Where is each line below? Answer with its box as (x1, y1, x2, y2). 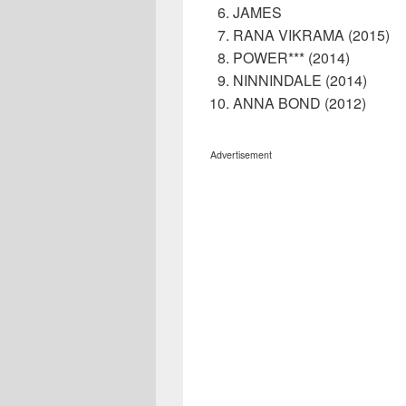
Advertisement (210, 148, 272, 162)
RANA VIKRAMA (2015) (233, 24, 390, 46)
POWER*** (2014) (233, 47, 350, 69)
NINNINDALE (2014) (233, 70, 367, 92)
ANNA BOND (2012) (233, 92, 366, 114)
